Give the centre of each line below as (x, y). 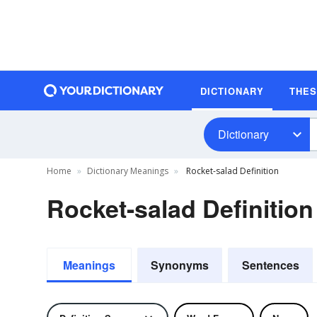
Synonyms (180, 265)
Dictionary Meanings (128, 171)
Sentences (270, 265)
